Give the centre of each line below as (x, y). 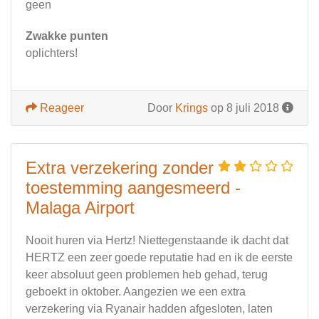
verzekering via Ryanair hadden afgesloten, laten (149, 309)
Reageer (61, 108)
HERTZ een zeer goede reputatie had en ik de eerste (159, 258)
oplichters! (52, 53)
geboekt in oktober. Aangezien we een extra (136, 292)
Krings (192, 108)
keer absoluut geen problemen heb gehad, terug (147, 275)
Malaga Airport (80, 208)
